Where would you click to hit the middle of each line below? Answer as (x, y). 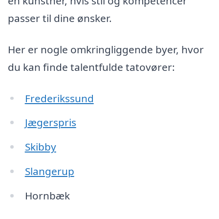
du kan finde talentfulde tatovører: (91, 67)
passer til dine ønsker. (60, 18)
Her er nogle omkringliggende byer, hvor (106, 49)
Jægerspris (50, 122)
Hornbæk (47, 195)
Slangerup (49, 171)
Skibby (40, 147)
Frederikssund (59, 98)
